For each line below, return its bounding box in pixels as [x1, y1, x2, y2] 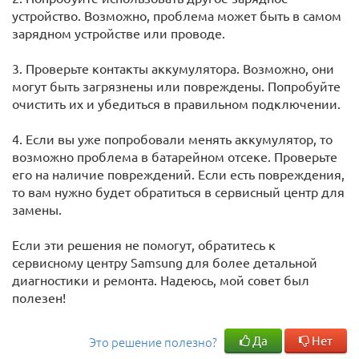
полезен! [12, 289, 66, 305]
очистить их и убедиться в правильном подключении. [12, 95, 341, 111]
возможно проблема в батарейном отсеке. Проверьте [12, 148, 337, 164]
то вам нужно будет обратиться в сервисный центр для [12, 184, 345, 200]
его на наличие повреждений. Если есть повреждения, [12, 166, 345, 182]
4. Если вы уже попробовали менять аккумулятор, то [12, 131, 333, 147]
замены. [12, 201, 62, 217]
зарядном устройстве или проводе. [12, 25, 225, 41]
